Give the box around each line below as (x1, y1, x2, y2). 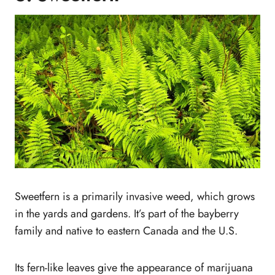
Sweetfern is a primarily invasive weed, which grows (15, 188, 255, 204)
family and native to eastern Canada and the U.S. (15, 222, 238, 239)
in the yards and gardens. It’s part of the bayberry (15, 205, 239, 222)
